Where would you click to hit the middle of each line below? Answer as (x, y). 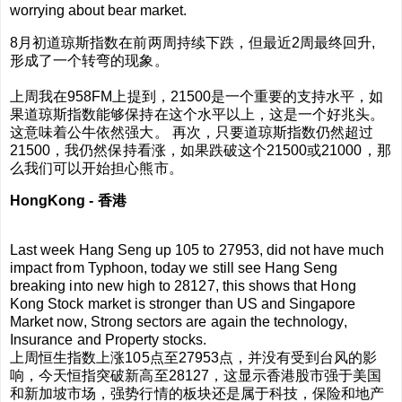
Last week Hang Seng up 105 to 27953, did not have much (197, 250)
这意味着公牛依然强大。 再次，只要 (127, 132)
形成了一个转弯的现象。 (89, 60)
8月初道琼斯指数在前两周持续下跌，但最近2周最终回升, (193, 42)
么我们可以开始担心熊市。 (96, 168)
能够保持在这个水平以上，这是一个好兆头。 (240, 114)
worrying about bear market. (98, 10)
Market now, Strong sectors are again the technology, (179, 322)
